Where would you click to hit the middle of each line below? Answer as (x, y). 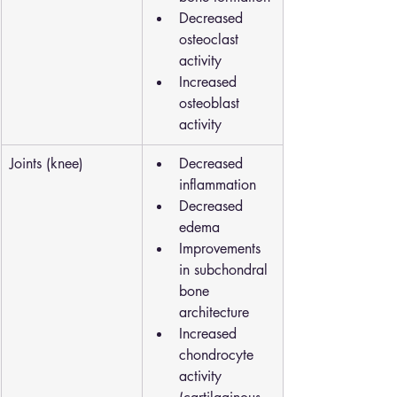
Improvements (222, 249)
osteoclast (211, 39)
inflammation (218, 185)
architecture (214, 312)
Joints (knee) (47, 163)
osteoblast (211, 103)
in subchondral (226, 270)
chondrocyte (218, 355)
